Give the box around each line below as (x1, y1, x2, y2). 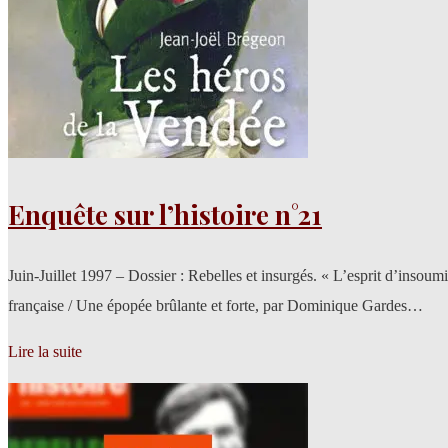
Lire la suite (8, 343, 82, 361)
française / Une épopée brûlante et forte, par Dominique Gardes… (8, 297, 423, 315)
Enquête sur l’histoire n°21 (8, 197, 322, 233)
